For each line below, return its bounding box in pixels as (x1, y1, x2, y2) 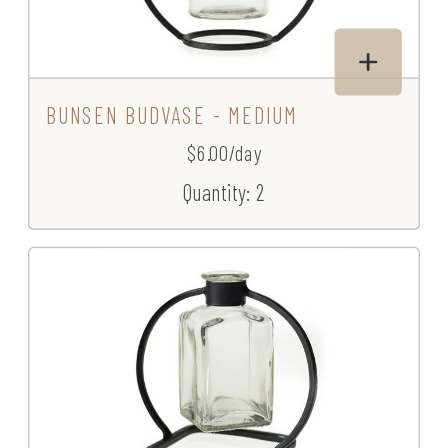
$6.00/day (186, 140, 262, 166)
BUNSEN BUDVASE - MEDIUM (46, 101, 298, 129)
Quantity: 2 (182, 178, 266, 206)
